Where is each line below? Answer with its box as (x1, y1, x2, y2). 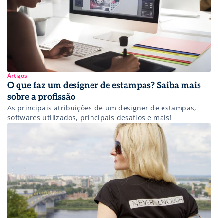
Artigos (7, 71, 27, 80)
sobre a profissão (7, 91, 75, 102)
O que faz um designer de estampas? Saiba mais (7, 80, 201, 91)
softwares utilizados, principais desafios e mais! (7, 112, 172, 122)
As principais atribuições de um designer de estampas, (7, 103, 197, 112)
